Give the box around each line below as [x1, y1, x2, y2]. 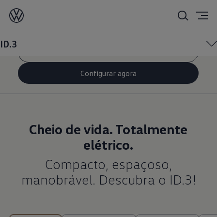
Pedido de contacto [77, 46, 140, 56]
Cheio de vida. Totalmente [29, 121, 188, 137]
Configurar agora [80, 68, 137, 78]
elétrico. [83, 136, 134, 153]
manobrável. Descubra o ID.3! [21, 171, 196, 187]
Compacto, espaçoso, [45, 155, 172, 172]
